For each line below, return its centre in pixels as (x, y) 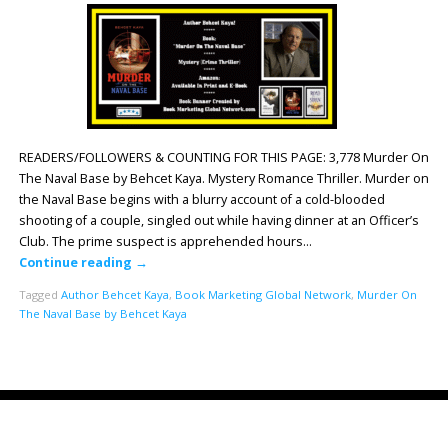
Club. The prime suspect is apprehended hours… (165, 241)
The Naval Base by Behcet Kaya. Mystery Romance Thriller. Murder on (223, 178)
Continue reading (76, 262)
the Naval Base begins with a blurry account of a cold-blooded (201, 199)
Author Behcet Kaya (114, 295)
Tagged (39, 295)
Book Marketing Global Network (262, 295)
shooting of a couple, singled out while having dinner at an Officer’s (218, 220)
